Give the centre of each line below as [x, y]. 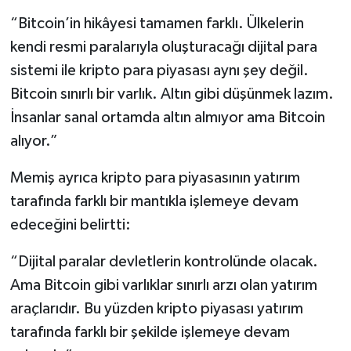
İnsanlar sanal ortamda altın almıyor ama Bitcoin [167, 117]
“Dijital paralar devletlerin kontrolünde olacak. [164, 261]
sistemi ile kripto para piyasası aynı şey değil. [159, 70]
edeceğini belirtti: [70, 224]
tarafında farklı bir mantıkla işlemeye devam [154, 201]
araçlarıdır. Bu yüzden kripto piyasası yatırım [156, 308]
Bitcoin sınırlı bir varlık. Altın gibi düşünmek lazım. [172, 94]
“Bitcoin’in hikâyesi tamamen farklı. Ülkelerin [157, 23]
